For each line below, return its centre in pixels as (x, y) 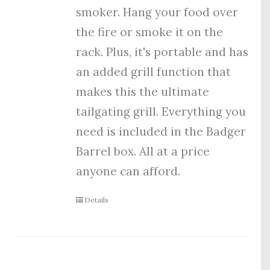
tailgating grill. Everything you (161, 111)
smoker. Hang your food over (157, 12)
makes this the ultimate (143, 91)
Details (97, 199)
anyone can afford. (128, 171)
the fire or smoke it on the (150, 32)
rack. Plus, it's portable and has (162, 52)
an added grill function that (154, 71)
